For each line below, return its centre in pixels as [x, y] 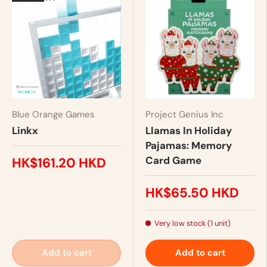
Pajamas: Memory [189, 145]
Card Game [173, 160]
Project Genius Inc [184, 114]
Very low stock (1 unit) [193, 223]
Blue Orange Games [53, 114]
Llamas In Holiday [189, 130]
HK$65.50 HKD [192, 193]
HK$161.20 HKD [59, 163]
